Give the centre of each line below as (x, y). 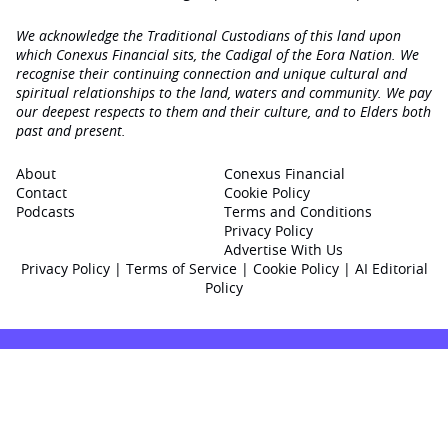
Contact (41, 192)
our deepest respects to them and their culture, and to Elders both (223, 111)
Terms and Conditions (298, 211)
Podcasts (45, 211)
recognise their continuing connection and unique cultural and (211, 73)
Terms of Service (181, 268)
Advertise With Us (283, 249)
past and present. (71, 130)
